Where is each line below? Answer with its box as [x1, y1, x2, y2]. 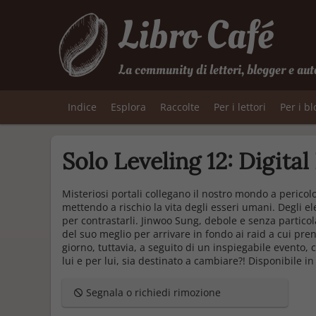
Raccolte [160, 100, 200, 114]
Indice [68, 100, 97, 114]
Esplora [111, 100, 146, 114]
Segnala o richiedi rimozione [83, 286, 221, 299]
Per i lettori [214, 100, 266, 114]
